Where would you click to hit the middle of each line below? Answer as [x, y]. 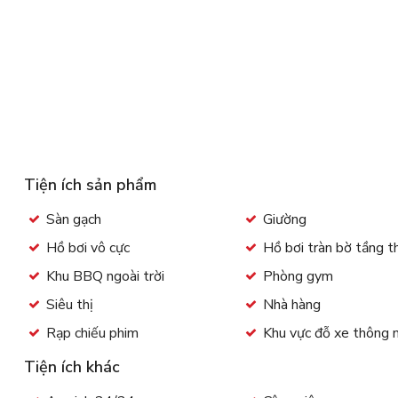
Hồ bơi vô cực [89, 248]
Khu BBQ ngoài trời [105, 276]
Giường [285, 219]
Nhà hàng [292, 305]
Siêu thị [69, 305]
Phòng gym [298, 276]
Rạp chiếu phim [92, 333]
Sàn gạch [73, 219]
